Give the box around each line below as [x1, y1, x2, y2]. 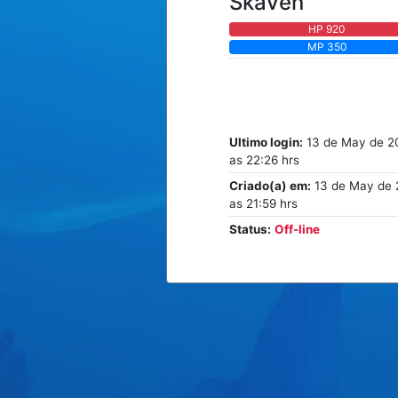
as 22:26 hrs [229, 152, 299, 167]
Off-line [275, 221, 320, 236]
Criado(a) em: [229, 178, 311, 193]
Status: [229, 221, 271, 236]
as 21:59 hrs [229, 195, 298, 211]
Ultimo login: [229, 134, 303, 149]
